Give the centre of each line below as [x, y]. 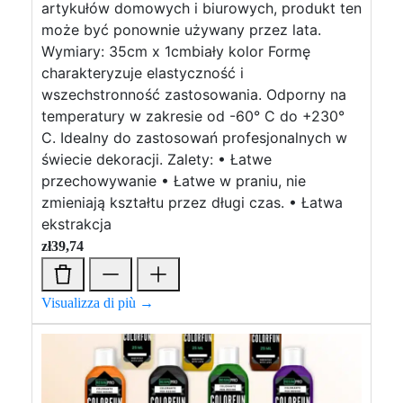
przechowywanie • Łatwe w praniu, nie [174, 181]
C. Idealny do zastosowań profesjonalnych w [194, 138]
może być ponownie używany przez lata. [181, 30]
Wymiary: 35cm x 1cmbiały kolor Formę [176, 51]
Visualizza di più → [98, 303]
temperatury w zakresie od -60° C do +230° [193, 116]
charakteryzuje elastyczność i [143, 73]
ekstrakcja [76, 224]
